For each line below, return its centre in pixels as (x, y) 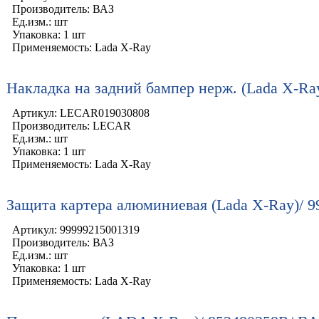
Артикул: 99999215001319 (76, 230)
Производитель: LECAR (72, 126)
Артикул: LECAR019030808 (81, 113)
